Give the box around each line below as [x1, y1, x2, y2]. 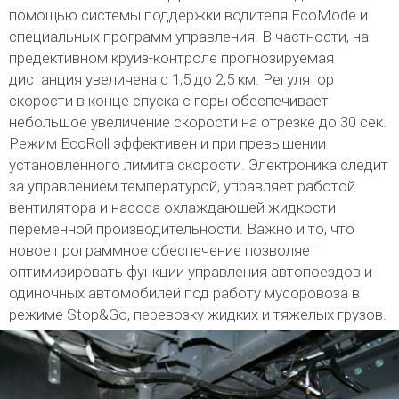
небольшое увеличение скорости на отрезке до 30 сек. [9, 112, 387, 131]
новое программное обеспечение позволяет [9, 240, 317, 259]
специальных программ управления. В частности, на [9, 27, 369, 45]
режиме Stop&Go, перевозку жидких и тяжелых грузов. [9, 305, 387, 323]
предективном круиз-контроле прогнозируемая [9, 48, 334, 67]
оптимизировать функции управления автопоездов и [9, 262, 372, 281]
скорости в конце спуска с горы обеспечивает [9, 91, 329, 110]
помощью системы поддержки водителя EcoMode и [9, 5, 368, 24]
